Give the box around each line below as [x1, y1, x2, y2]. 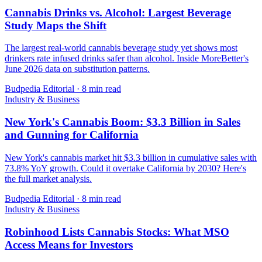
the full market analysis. [5, 173, 92, 184]
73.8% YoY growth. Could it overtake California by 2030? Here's [5, 163, 246, 173]
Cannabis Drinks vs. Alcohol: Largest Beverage [5, 6, 231, 19]
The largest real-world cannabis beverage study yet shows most [5, 43, 237, 53]
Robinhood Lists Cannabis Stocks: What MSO [5, 225, 229, 238]
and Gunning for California [5, 129, 139, 142]
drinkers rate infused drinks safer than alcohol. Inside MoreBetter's [5, 53, 249, 64]
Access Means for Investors [5, 238, 133, 251]
